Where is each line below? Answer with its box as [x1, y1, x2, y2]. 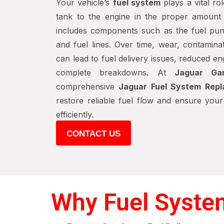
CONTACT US [66, 129, 120, 138]
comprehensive [56, 81, 119, 91]
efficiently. [56, 109, 93, 119]
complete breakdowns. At [56, 67, 174, 77]
